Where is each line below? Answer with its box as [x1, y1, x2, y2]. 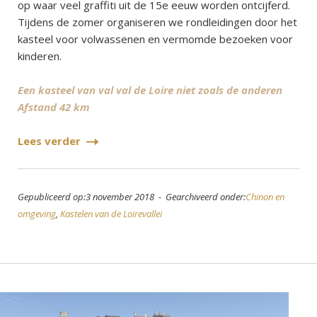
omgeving [18, 207, 56, 221]
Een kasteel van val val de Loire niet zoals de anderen [18, 83, 282, 98]
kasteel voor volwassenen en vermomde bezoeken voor [18, 32, 293, 47]
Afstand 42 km [18, 100, 90, 115]
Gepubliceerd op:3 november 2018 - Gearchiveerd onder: [18, 190, 246, 204]
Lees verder [18, 134, 83, 149]
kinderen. [18, 49, 62, 64]
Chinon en [246, 190, 284, 204]
